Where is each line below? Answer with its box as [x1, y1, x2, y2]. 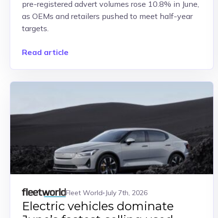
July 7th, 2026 [106, 188, 147, 197]
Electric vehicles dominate [22, 199, 174, 213]
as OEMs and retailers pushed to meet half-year [22, 11, 193, 21]
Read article [22, 47, 69, 57]
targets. [22, 23, 49, 33]
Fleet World [66, 188, 103, 197]
